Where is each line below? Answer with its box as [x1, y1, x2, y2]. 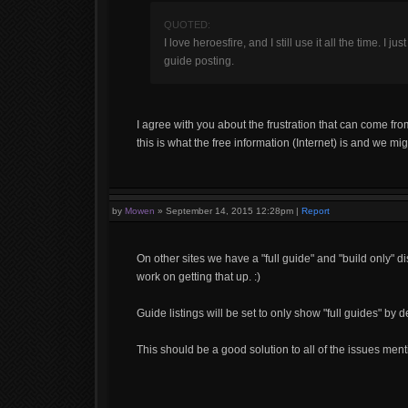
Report [301, 206, 330, 216]
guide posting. [164, 55, 234, 67]
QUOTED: [164, 19, 210, 30]
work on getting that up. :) [137, 270, 260, 283]
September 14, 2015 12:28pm [166, 206, 293, 216]
